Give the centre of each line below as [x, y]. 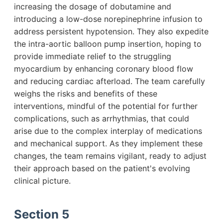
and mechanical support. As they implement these [108, 143]
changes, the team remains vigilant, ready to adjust [110, 156]
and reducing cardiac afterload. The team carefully [110, 81]
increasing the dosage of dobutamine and [93, 6]
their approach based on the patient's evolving [102, 168]
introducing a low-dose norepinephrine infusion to [108, 19]
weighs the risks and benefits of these [86, 93]
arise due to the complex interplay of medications [108, 131]
